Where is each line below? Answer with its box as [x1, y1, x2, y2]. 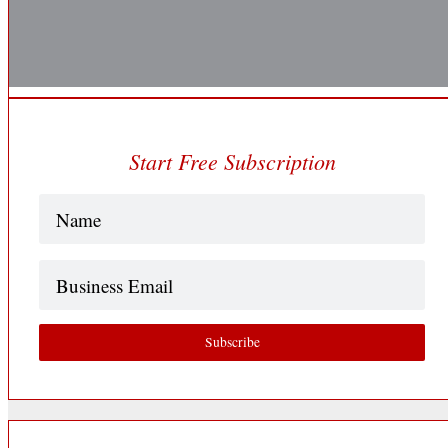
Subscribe [204, 333, 260, 352]
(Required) [80, 199, 138, 218]
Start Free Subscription [128, 146, 336, 177]
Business [38, 261, 96, 285]
